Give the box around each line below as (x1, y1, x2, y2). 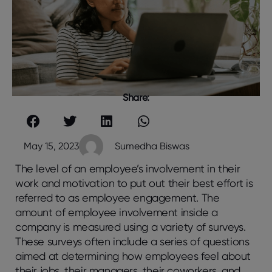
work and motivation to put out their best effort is (15, 176, 253, 189)
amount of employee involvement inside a (15, 205, 218, 219)
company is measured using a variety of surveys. (15, 220, 246, 233)
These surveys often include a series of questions (15, 234, 250, 248)
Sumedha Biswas (115, 140, 189, 152)
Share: (123, 92, 149, 104)
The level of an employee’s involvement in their (15, 161, 240, 175)
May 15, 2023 (24, 140, 79, 152)
